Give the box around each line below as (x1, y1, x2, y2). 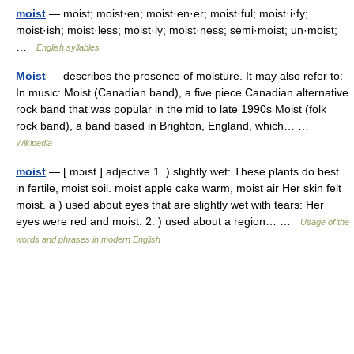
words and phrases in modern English (16, 235, 160, 244)
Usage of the (300, 217, 349, 227)
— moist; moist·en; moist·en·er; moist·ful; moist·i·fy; (46, 7, 308, 20)
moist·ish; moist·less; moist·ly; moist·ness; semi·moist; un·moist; (16, 24, 337, 36)
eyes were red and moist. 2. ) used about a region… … (16, 215, 300, 228)
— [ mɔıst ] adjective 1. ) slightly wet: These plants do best (46, 165, 339, 178)
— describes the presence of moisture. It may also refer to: (46, 70, 343, 82)
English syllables (36, 43, 100, 52)
